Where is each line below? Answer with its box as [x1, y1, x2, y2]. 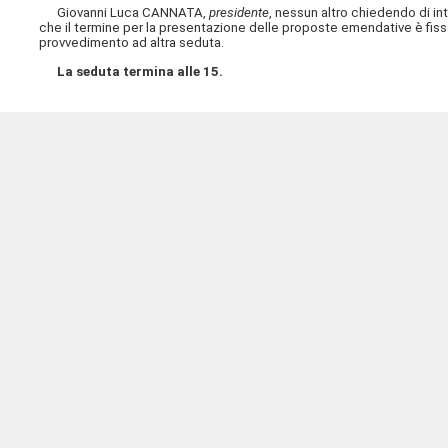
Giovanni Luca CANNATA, [39, 5, 210, 21]
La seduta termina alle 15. [57, 63, 224, 79]
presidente [209, 5, 270, 21]
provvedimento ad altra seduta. [39, 35, 225, 51]
